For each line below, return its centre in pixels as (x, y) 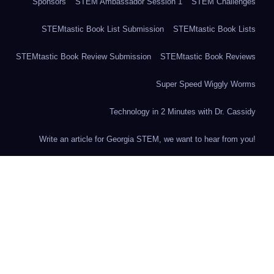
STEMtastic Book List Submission (103, 29)
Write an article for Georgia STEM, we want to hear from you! (147, 139)
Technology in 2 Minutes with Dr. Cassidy (183, 111)
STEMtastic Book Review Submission (83, 56)
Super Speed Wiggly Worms (206, 84)
